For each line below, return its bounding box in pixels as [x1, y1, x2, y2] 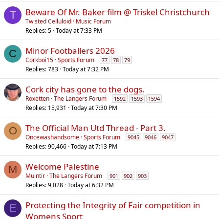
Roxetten [25, 94, 49, 103]
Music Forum [76, 17, 111, 25]
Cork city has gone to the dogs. [25, 84, 145, 95]
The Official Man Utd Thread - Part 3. [25, 122, 166, 133]
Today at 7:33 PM [56, 26, 102, 35]
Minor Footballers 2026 [25, 45, 115, 56]
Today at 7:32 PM [63, 65, 109, 73]
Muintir [25, 172, 45, 180]
